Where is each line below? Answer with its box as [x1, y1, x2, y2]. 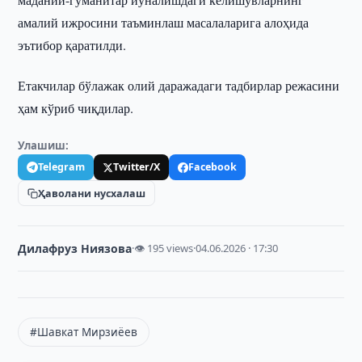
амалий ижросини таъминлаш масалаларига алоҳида [18, 14, 309, 31]
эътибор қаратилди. [18, 36, 127, 53]
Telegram [38, 160, 86, 174]
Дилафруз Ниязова [18, 241, 133, 256]
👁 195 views [134, 241, 194, 255]
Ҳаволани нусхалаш [38, 186, 146, 200]
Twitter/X [113, 160, 161, 174]
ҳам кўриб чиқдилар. [18, 99, 134, 116]
